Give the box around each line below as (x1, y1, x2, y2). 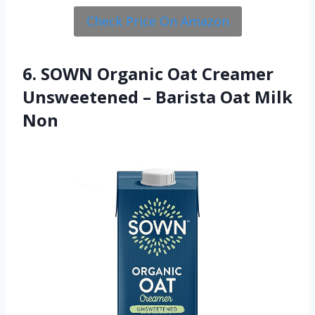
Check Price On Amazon (86, 13, 229, 30)
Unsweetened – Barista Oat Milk (22, 84, 292, 108)
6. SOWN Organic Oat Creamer (22, 61, 274, 85)
